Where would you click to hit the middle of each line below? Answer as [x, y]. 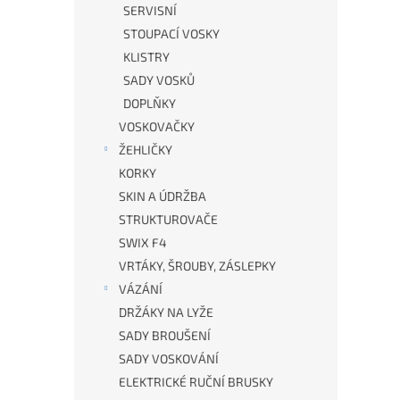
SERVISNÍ [150, 10]
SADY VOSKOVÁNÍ [169, 358]
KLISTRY [146, 57]
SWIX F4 [143, 242]
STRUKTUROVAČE [168, 219]
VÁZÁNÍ [141, 289]
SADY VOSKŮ [159, 80]
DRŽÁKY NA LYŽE [166, 312]
